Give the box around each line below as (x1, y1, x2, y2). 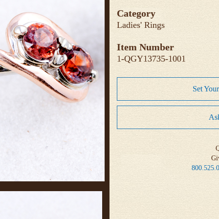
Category (117, 8, 155, 19)
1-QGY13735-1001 (117, 54, 186, 64)
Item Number (117, 42, 174, 52)
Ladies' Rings (117, 20, 165, 30)
